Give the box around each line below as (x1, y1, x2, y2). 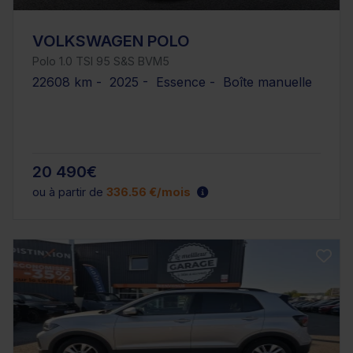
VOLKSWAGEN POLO (32, 32, 190, 51)
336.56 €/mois (106, 185, 191, 199)
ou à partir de (32, 185, 106, 199)
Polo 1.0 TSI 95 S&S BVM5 (32, 54, 169, 69)
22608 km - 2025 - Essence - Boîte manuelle (32, 74, 312, 91)
